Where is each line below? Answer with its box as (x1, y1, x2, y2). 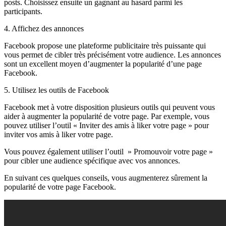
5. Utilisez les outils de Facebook (4, 86, 109, 95)
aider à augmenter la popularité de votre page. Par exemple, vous (4, 112, 209, 121)
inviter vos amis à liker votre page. (4, 130, 113, 139)
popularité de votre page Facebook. (4, 183, 116, 192)
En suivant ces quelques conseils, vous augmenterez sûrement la (4, 174, 207, 183)
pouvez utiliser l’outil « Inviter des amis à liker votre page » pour (4, 121, 209, 130)
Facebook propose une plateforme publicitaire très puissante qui (4, 41, 206, 50)
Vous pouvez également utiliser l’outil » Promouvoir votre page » (4, 147, 213, 156)
